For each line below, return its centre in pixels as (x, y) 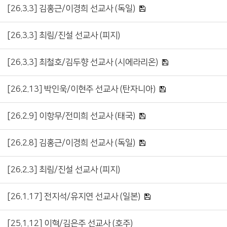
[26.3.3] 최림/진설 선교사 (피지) (64, 35)
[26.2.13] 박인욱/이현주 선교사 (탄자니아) (81, 89)
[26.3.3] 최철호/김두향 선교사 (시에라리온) (83, 62)
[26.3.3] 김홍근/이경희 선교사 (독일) (71, 9)
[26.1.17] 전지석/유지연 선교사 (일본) (74, 197)
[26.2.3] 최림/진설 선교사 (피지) (64, 170)
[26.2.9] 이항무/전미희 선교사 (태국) (71, 116)
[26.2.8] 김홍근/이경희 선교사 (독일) (71, 143)
